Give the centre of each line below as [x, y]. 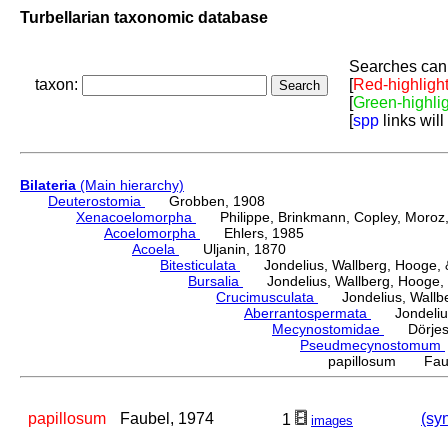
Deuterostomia [96, 201]
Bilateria [48, 185]
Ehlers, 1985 [252, 233]
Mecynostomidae [328, 329]
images [332, 421]
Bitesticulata [200, 265]
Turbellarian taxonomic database [144, 17]
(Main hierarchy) [130, 185]
